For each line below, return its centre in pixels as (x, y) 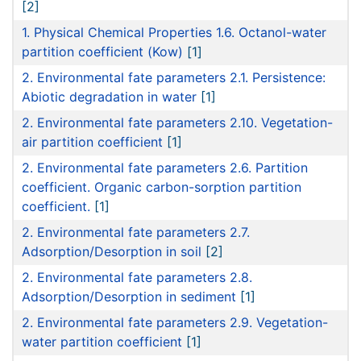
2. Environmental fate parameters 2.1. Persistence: (174, 78)
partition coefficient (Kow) (102, 52)
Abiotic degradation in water (109, 97)
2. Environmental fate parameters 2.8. (137, 278)
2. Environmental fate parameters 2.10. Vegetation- (177, 123)
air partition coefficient (92, 142)
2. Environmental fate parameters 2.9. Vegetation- (175, 323)
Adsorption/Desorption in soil (112, 252)
